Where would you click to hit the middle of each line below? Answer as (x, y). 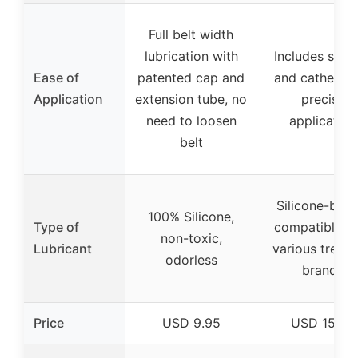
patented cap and (191, 78)
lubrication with (191, 56)
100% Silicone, (191, 217)
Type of (56, 227)
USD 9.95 (191, 323)
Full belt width (191, 35)
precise (323, 99)
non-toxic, (191, 239)
